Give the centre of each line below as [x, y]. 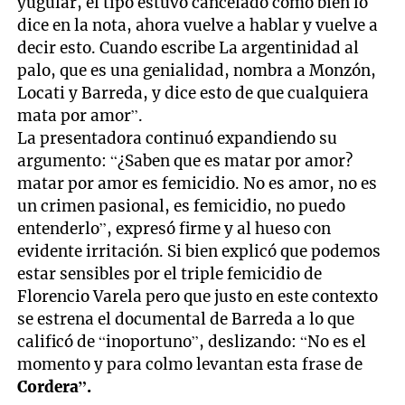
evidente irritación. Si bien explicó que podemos [199, 251]
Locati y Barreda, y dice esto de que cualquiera [193, 93]
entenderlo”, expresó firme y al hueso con [174, 228]
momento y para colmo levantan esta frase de [190, 364]
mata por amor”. [80, 115]
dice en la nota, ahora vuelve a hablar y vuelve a [198, 25]
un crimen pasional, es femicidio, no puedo [182, 206]
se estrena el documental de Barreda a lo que [186, 319]
